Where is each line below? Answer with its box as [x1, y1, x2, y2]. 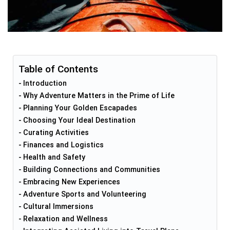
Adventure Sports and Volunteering [23, 190, 146, 199]
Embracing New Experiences [23, 178, 120, 187]
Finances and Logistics [23, 141, 104, 150]
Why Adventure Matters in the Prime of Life [23, 91, 175, 101]
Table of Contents [18, 63, 98, 75]
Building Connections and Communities [23, 165, 160, 175]
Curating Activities [23, 128, 89, 138]
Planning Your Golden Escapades [23, 104, 137, 113]
